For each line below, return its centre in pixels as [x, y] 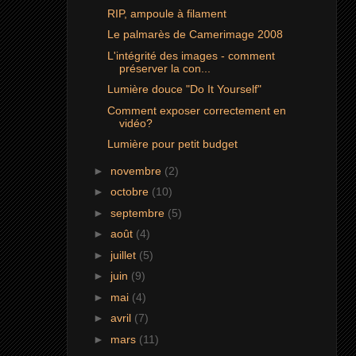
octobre [131, 192]
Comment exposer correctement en [196, 110]
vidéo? [135, 123]
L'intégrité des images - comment [191, 55]
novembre [137, 170]
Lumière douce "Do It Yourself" [184, 89]
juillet [124, 255]
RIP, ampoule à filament [166, 13]
